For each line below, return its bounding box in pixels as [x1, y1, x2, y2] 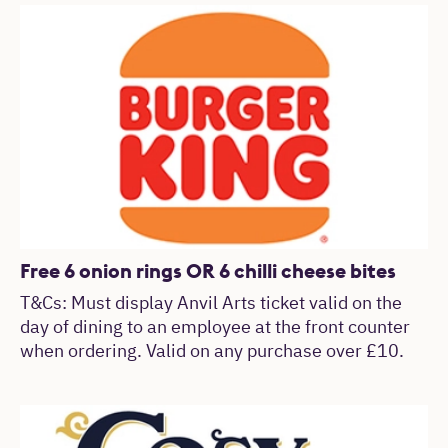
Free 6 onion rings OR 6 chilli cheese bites [20, 258, 396, 284]
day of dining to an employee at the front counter [20, 319, 410, 338]
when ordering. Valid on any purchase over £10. [20, 343, 404, 362]
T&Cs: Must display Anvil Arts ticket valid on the [20, 295, 402, 314]
